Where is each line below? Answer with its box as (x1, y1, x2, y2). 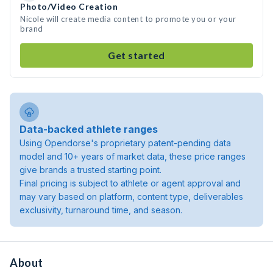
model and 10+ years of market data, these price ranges (19, 151, 246, 161)
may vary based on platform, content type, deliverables (19, 191, 243, 202)
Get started (108, 49, 165, 61)
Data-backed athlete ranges (19, 123, 158, 135)
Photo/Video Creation (20, 1, 118, 12)
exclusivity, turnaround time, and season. (19, 205, 182, 215)
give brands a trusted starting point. (19, 165, 161, 175)
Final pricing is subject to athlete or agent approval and (19, 178, 241, 188)
